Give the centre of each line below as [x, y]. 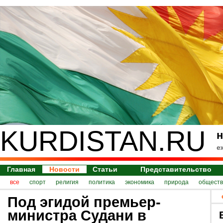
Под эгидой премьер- [84, 202]
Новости [64, 169]
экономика [140, 182]
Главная [21, 169]
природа [176, 182]
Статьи [105, 169]
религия [67, 182]
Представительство [176, 169]
